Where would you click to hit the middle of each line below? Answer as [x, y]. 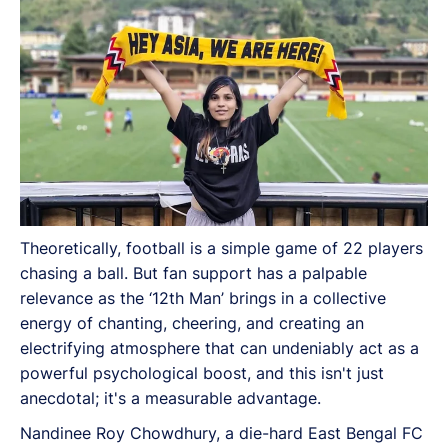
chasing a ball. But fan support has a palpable [193, 272]
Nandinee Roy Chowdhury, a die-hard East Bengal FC [221, 432]
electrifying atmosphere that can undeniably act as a [219, 347]
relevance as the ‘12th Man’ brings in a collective [203, 297]
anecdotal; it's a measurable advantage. [170, 397]
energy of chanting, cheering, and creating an [192, 322]
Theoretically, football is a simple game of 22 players [221, 247]
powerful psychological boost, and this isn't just [202, 372]
